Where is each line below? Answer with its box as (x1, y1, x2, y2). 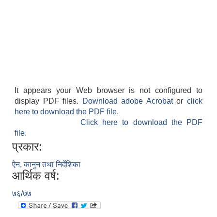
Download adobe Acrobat (82, 97, 177, 106)
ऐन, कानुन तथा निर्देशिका (12, 160, 80, 169)
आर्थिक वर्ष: (12, 169, 60, 183)
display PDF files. (15, 97, 82, 106)
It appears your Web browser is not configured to (15, 86, 202, 95)
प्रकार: (12, 140, 42, 154)
